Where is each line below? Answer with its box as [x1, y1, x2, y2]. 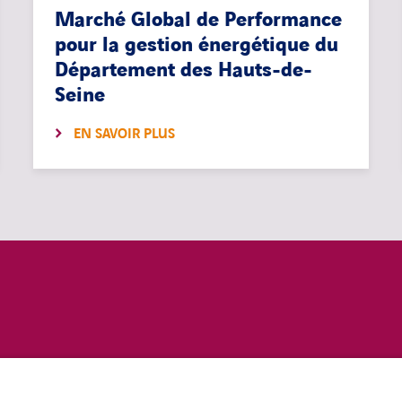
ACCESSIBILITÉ [248, 371, 327, 389]
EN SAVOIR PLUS [74, 125, 176, 144]
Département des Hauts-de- [55, 57, 313, 84]
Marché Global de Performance [55, 7, 343, 34]
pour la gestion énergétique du [55, 32, 339, 59]
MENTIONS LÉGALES [43, 371, 158, 389]
